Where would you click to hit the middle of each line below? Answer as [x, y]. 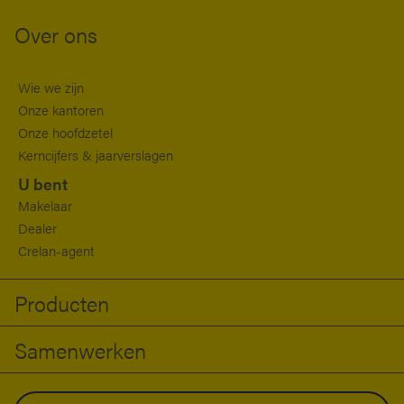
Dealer [37, 228]
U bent [43, 184]
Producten [62, 303]
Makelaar [45, 206]
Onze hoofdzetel [65, 133]
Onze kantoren [61, 110]
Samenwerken [80, 349]
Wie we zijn [51, 87]
